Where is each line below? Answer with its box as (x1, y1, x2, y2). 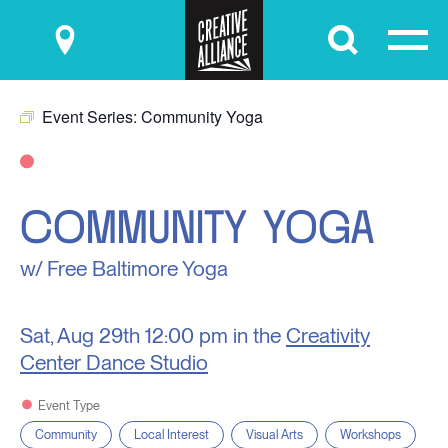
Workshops (340, 427, 401, 442)
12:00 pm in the (145, 323, 286, 348)
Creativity (286, 323, 370, 348)
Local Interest (134, 427, 209, 442)
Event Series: (42, 105, 141, 128)
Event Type (37, 398, 100, 413)
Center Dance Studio (20, 350, 208, 375)
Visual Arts (246, 427, 303, 442)
